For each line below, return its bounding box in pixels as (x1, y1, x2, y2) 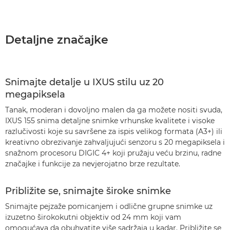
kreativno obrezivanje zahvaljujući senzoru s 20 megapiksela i (5, 138, 225, 147)
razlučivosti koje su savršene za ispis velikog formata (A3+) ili (5, 127, 222, 136)
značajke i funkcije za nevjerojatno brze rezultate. (5, 159, 180, 168)
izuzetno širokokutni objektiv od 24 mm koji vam (5, 213, 181, 222)
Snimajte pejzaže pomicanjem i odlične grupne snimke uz (5, 202, 213, 211)
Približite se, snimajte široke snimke (5, 185, 171, 197)
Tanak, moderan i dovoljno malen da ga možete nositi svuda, (5, 105, 222, 114)
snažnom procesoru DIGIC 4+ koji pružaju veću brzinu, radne (5, 148, 221, 158)
